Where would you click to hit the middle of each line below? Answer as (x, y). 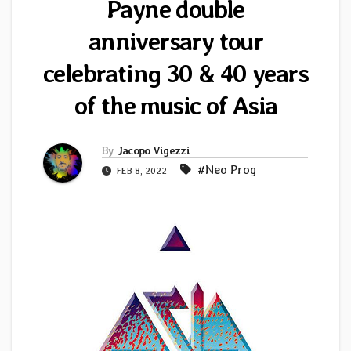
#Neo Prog (227, 170)
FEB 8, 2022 (142, 171)
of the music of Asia (175, 106)
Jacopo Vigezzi (153, 151)
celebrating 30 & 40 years (175, 74)
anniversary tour (175, 42)
